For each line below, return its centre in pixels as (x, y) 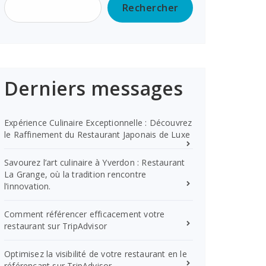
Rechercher (150, 8)
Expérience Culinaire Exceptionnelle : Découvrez (98, 123)
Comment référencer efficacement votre (85, 214)
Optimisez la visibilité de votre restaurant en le (96, 254)
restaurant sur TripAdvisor (56, 226)
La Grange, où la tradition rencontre (75, 174)
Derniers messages (94, 88)
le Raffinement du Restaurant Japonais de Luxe (97, 134)
